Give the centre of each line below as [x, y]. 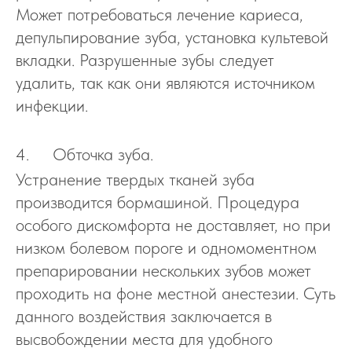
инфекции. [52, 105]
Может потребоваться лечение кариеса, [159, 14]
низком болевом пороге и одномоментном [166, 247]
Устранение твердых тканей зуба [135, 179]
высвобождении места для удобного [144, 339]
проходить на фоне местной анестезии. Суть [176, 293]
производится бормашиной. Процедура [158, 202]
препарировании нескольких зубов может [163, 270]
